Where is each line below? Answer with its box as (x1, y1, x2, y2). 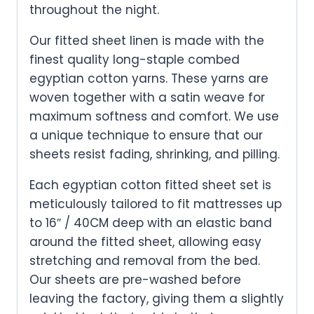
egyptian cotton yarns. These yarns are (29, 69, 268, 87)
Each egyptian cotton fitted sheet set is (29, 176, 271, 193)
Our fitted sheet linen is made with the (29, 32, 264, 49)
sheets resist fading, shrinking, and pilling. (29, 145, 280, 163)
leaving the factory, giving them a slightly (29, 289, 284, 307)
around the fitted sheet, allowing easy (29, 233, 261, 250)
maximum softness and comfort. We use (29, 107, 279, 125)
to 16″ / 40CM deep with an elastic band (29, 214, 272, 231)
